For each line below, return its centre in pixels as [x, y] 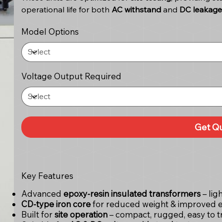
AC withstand [136, 9]
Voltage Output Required [71, 76]
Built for [38, 214]
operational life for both [66, 9]
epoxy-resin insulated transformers [132, 193]
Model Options [50, 31]
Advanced [42, 193]
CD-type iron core [56, 204]
